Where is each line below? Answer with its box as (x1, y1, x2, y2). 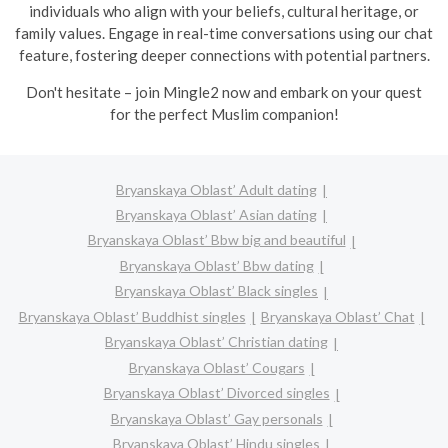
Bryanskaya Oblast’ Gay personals (110, 409, 323, 427)
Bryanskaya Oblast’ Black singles (115, 282, 318, 300)
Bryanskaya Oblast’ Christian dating (105, 333, 328, 351)
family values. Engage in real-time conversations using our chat (15, 24, 433, 42)
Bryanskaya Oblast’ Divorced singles (103, 384, 330, 402)
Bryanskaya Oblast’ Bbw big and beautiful (87, 231, 346, 249)
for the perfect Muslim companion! (109, 105, 339, 123)
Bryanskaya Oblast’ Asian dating (116, 205, 317, 223)
